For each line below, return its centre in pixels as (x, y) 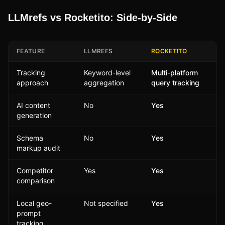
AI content (33, 105)
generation (34, 115)
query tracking (175, 82)
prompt (29, 213)
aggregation (104, 82)
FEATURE (31, 51)
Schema (30, 138)
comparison (36, 180)
